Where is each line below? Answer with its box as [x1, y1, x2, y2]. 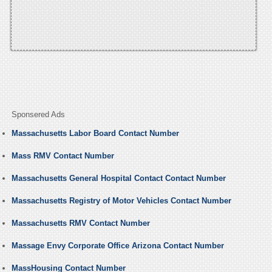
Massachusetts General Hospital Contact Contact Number [11, 174, 226, 183]
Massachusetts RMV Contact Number [11, 219, 150, 228]
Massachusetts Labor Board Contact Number [11, 129, 179, 138]
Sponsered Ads [11, 110, 65, 120]
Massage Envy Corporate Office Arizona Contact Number [11, 241, 224, 251]
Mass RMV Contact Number [11, 151, 114, 161]
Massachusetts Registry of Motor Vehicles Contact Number [11, 196, 231, 206]
